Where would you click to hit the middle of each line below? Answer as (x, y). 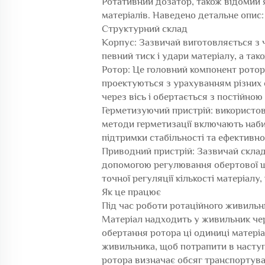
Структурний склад (145, 29)
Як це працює (131, 192)
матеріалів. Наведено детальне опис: (183, 15)
